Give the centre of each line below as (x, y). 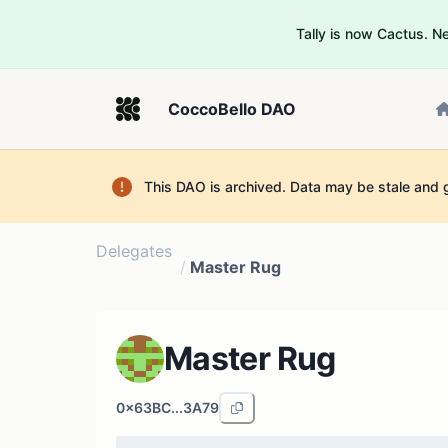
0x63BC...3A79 (167, 407)
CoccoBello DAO (232, 109)
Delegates (134, 251)
